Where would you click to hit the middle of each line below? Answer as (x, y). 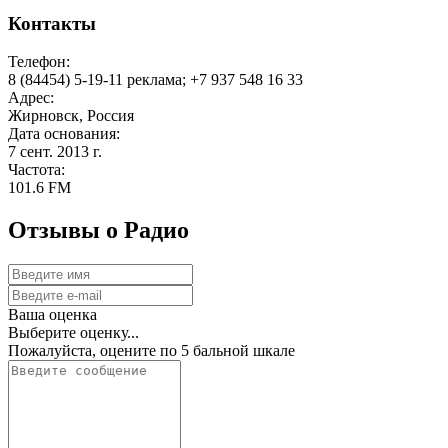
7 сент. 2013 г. (55, 152)
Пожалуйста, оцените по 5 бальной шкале (151, 351)
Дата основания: (64, 134)
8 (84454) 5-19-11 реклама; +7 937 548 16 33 (155, 80)
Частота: (36, 170)
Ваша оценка (52, 315)
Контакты (52, 23)
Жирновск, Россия (71, 116)
